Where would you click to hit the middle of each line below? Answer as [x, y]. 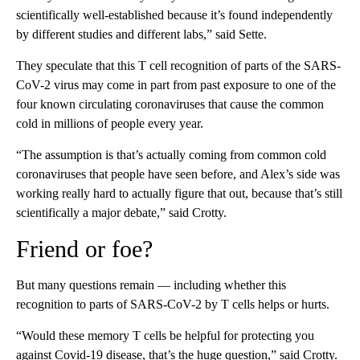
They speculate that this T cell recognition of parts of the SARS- [178, 66]
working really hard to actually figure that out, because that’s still [179, 194]
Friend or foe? [84, 249]
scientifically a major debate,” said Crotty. [121, 213]
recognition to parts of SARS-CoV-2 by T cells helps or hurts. [173, 305]
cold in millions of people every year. [110, 124]
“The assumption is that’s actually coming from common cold [171, 155]
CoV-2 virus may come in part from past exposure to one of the [176, 85]
